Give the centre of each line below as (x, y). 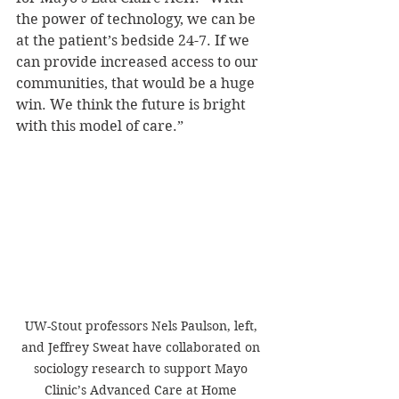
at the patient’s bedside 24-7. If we (134, 40)
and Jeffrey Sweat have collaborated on (142, 347)
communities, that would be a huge (137, 83)
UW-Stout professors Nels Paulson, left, (142, 326)
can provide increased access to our (139, 61)
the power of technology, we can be (138, 19)
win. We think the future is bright (133, 104)
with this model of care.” (100, 126)
